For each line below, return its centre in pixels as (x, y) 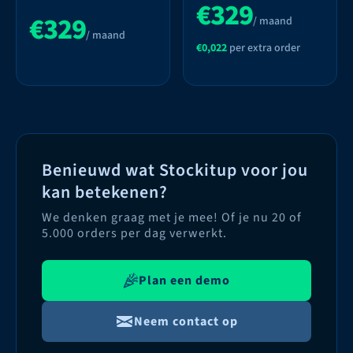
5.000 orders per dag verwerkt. (134, 234)
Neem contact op (186, 322)
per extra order (264, 48)
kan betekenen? (105, 193)
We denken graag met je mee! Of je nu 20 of (172, 218)
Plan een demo (184, 281)
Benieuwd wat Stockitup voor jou (175, 171)
